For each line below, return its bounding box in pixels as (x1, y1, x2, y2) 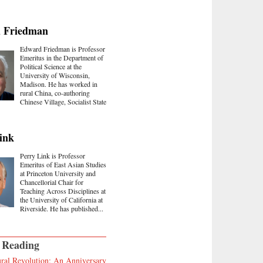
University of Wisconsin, (20, 70, 90, 80)
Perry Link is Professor (20, 150, 85, 160)
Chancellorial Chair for (20, 177, 83, 187)
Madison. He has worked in (20, 79, 97, 89)
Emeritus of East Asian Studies (20, 159, 106, 169)
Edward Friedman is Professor (20, 43, 105, 53)
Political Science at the (20, 61, 82, 71)
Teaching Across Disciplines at (20, 186, 106, 195)
